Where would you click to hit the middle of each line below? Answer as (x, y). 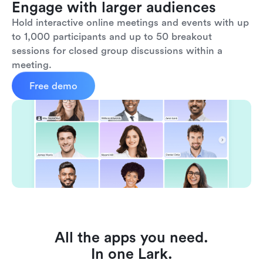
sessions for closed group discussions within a (117, 50)
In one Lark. (131, 254)
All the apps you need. (131, 237)
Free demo (53, 86)
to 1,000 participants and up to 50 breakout (112, 36)
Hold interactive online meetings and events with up (130, 22)
